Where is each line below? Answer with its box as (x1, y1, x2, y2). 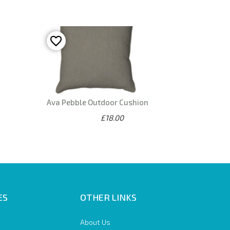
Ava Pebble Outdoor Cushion (47, 98, 148, 107)
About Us (80, 218, 110, 227)
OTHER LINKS (80, 191, 137, 203)
